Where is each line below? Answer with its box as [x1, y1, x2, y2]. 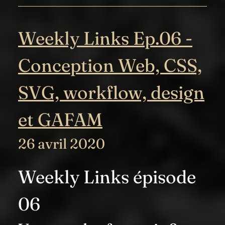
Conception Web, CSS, [18, 54, 202, 76]
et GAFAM [18, 108, 102, 131]
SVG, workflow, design [18, 81, 204, 103]
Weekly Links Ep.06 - [18, 27, 192, 49]
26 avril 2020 [18, 135, 105, 152]
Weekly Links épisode [18, 166, 196, 188]
